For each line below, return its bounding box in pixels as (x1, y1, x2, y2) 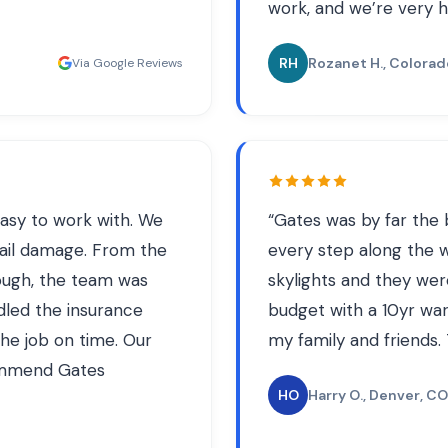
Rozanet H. (308, 54, 383, 72)
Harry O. (308, 386, 363, 404)
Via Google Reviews (72, 55, 183, 71)
